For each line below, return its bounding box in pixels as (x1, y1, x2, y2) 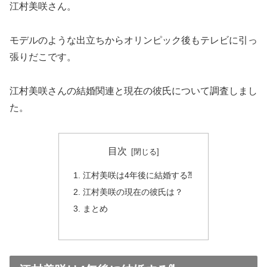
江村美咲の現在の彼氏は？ (83, 187, 184, 197)
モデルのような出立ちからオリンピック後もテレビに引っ (10, 35, 257, 45)
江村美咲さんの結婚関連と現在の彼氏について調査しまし (10, 85, 257, 96)
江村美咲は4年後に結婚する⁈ (83, 170, 193, 180)
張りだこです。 (10, 51, 76, 62)
